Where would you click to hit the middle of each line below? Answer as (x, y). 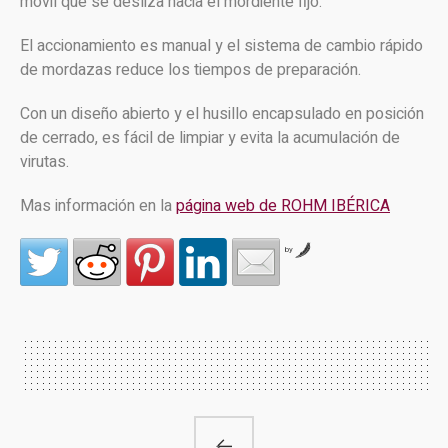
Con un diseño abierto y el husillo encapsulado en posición (222, 113)
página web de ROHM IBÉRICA (283, 205)
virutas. (44, 161)
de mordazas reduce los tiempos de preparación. (190, 69)
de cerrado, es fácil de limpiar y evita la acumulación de (210, 137)
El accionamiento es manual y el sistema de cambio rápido (221, 45)
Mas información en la (98, 205)
